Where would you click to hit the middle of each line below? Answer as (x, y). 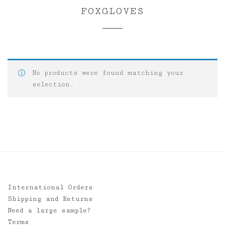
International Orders (50, 187)
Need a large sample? (49, 210)
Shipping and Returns (50, 199)
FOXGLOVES (113, 11)
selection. (53, 84)
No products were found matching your (108, 73)
